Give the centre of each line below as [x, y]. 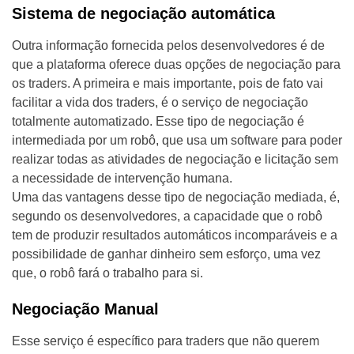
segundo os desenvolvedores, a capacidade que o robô [167, 217]
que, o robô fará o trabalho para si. [107, 273]
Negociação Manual [85, 309]
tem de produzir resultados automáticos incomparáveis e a [175, 235]
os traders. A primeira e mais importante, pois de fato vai [168, 84]
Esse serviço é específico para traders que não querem [166, 341]
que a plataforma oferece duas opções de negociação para [176, 65]
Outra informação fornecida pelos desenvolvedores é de [168, 46]
